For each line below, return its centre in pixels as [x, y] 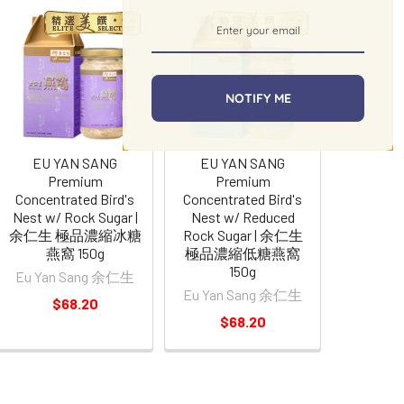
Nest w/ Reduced [243, 216]
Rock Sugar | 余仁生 [243, 234]
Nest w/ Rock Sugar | [75, 216]
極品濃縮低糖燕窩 [243, 252]
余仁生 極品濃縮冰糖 [75, 234]
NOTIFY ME [258, 98]
